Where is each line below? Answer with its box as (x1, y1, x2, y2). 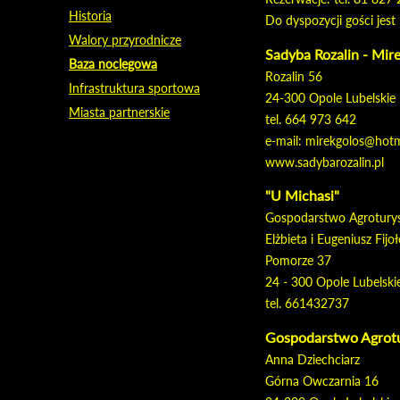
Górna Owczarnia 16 (265, 373, 379, 388)
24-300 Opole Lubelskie (265, 90, 396, 105)
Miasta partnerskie (69, 104, 170, 120)
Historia (69, 8, 112, 23)
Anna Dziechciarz (265, 352, 360, 367)
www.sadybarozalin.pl (265, 154, 384, 170)
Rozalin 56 (265, 69, 322, 84)
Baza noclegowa (69, 56, 157, 71)
